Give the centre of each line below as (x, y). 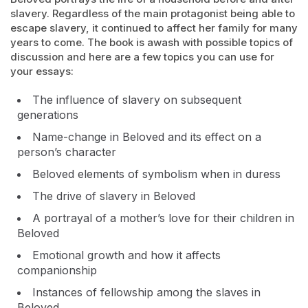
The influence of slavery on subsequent (137, 100)
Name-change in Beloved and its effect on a (147, 137)
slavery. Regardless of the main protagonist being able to (153, 13)
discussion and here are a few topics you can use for (142, 57)
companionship (57, 270)
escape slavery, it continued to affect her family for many (154, 28)
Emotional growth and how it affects (126, 255)
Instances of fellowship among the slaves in (146, 292)
